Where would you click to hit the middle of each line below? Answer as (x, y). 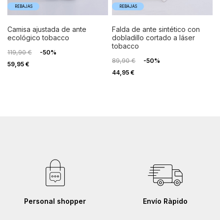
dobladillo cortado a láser (154, 38)
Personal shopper (55, 201)
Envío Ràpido (165, 201)
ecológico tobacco (38, 38)
